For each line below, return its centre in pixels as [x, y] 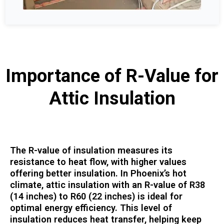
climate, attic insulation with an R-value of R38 [107, 185]
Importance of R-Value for [112, 76]
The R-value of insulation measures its [91, 150]
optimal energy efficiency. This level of [91, 208]
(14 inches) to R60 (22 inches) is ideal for [96, 196]
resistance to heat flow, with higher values [98, 162]
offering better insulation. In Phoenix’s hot [98, 173]
